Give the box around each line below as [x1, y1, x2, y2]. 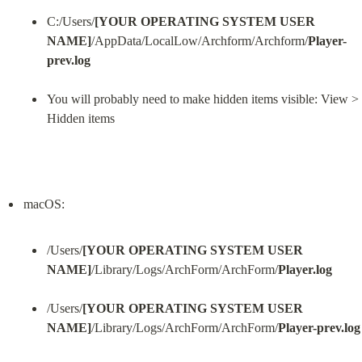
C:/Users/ [46, 15, 95, 29]
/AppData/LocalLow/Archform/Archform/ [90, 34, 308, 48]
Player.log [277, 263, 332, 277]
